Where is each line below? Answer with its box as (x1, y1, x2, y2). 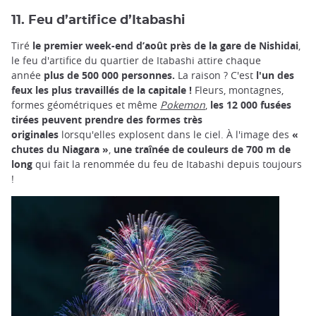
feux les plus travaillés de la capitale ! (11, 83, 195, 97)
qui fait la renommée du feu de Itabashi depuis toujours (35, 157, 302, 171)
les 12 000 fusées (210, 97, 291, 111)
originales (11, 127, 61, 141)
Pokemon (160, 97, 205, 111)
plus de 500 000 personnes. (44, 68, 178, 82)
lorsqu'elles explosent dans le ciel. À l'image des (61, 127, 292, 141)
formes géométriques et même (11, 97, 160, 111)
